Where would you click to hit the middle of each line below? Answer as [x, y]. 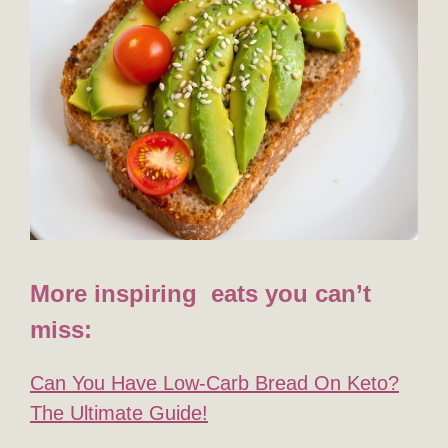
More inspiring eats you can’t [200, 293]
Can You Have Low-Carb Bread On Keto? [214, 382]
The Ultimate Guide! [119, 412]
